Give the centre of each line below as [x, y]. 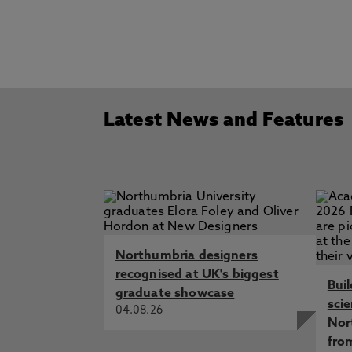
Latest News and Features [224, 121]
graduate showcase [175, 294]
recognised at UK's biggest [197, 275]
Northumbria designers [186, 256]
